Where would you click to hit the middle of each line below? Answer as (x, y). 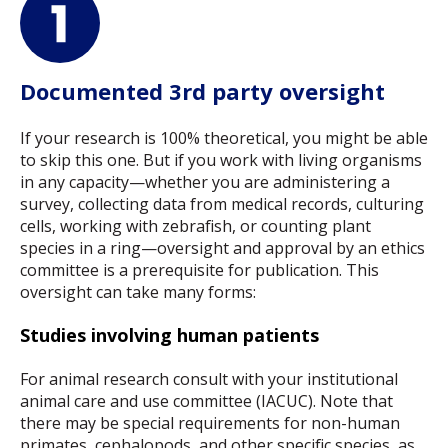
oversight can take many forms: (138, 291)
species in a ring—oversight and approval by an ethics (222, 247)
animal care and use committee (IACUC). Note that (206, 401)
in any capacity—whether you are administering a (205, 181)
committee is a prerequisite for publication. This (199, 269)
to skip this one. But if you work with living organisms (221, 159)
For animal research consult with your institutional (209, 379)
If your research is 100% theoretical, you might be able (224, 137)
